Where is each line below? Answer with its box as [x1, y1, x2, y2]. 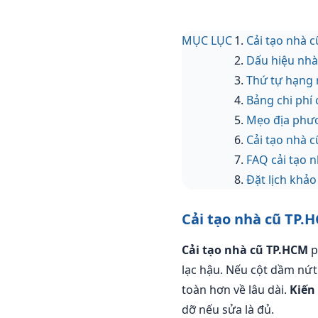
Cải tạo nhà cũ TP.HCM [182, 242, 308, 258]
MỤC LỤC [182, 33, 232, 48]
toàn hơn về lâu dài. [182, 282, 290, 297]
